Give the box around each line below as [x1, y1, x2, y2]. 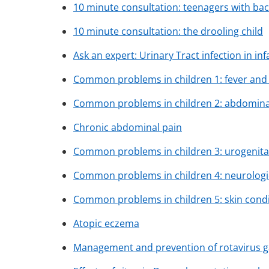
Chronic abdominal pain [73, 121, 182, 134]
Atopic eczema [73, 217, 139, 231]
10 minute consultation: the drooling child [73, 25, 263, 38]
